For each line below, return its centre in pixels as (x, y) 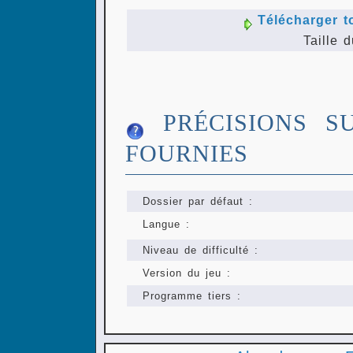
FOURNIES (187, 154)
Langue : (166, 225)
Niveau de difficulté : (201, 251)
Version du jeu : (187, 273)
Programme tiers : (192, 296)
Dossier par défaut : (198, 202)
